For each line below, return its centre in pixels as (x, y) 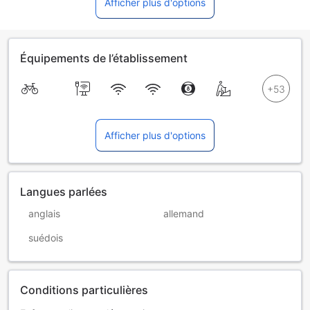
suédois (46, 237)
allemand (184, 213)
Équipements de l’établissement (104, 58)
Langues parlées (64, 191)
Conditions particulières (84, 290)
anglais (44, 213)
